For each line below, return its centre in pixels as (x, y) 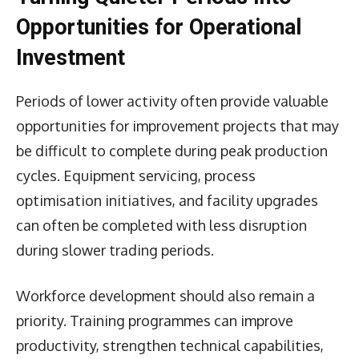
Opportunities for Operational (159, 27)
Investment (71, 57)
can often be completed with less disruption (161, 225)
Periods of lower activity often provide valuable (172, 101)
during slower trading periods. (115, 250)
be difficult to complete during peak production (172, 150)
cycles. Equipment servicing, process (136, 175)
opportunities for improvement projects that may (177, 125)
